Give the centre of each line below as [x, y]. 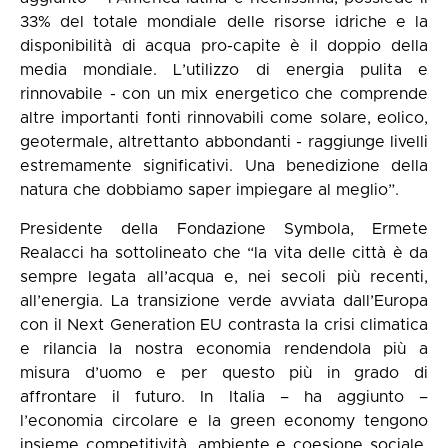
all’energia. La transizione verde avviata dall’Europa [224, 300]
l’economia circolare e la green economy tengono [224, 420]
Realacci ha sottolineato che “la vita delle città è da [224, 252]
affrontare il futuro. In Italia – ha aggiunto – [224, 396]
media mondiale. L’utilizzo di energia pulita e [224, 70]
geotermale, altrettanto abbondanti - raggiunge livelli [224, 142]
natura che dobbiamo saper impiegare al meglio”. [209, 190]
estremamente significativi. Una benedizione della [224, 166]
